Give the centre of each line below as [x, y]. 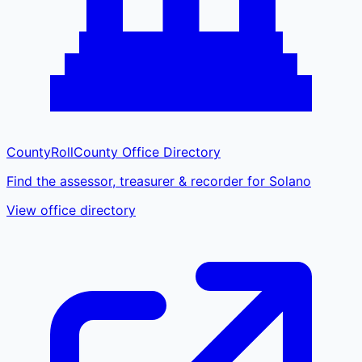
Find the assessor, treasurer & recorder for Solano [159, 181]
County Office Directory [147, 152]
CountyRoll [40, 152]
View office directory [71, 210]
